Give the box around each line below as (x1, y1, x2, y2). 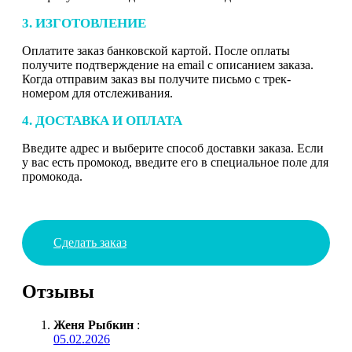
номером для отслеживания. (22, 86, 173, 100)
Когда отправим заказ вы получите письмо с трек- (22, 71, 291, 86)
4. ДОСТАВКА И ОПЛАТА (22, 112, 182, 128)
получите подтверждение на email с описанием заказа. (22, 57, 313, 71)
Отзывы (22, 280, 94, 302)
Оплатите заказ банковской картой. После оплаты (22, 43, 290, 57)
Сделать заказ (53, 235, 126, 249)
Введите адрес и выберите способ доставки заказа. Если (22, 141, 324, 155)
